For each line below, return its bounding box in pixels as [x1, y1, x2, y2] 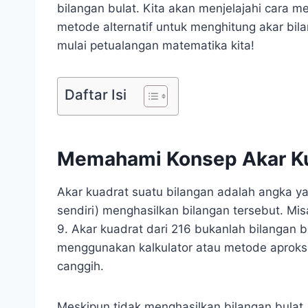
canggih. [57, 258, 104, 273]
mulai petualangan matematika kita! [57, 38, 254, 52]
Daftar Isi [65, 85, 126, 103]
